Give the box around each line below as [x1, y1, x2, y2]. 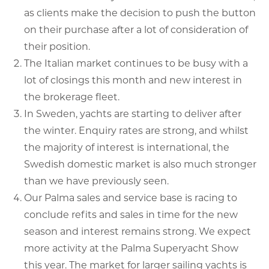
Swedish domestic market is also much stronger [24, 157, 256, 170]
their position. [24, 40, 90, 52]
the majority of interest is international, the [24, 141, 229, 153]
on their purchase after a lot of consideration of [24, 23, 248, 35]
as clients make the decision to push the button [24, 6, 256, 19]
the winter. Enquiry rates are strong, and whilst [24, 124, 249, 136]
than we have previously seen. [24, 174, 169, 187]
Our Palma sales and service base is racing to [24, 191, 237, 204]
